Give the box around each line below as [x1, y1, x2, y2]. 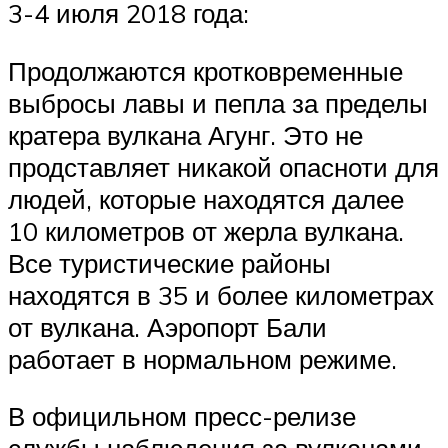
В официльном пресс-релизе [8, 400, 356, 433]
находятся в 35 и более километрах [8, 278, 434, 311]
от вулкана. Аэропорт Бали [8, 310, 327, 343]
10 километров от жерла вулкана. [8, 214, 404, 247]
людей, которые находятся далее [8, 182, 404, 215]
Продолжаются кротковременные [8, 54, 403, 87]
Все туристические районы [8, 246, 331, 279]
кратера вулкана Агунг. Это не [8, 118, 363, 151]
